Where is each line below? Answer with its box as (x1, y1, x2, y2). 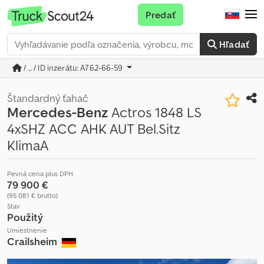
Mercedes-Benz (7, 103, 108, 121)
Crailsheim (7, 235, 60, 248)
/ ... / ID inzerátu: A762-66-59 (22, 62, 125, 73)
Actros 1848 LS (108, 103, 202, 121)
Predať (145, 9, 176, 21)
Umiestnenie (7, 226, 47, 235)
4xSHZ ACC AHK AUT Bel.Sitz (7, 120, 180, 138)
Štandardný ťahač (7, 91, 88, 105)
